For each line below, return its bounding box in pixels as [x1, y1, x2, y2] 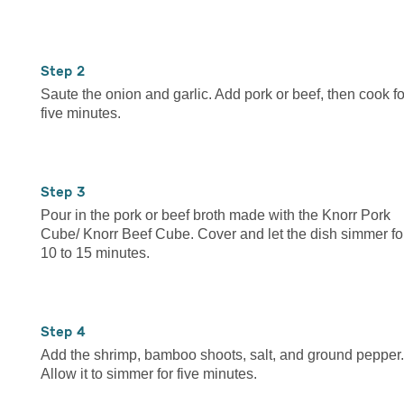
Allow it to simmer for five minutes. [41, 365, 257, 381]
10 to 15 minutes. [41, 244, 150, 261]
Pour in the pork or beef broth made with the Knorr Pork [41, 207, 390, 223]
